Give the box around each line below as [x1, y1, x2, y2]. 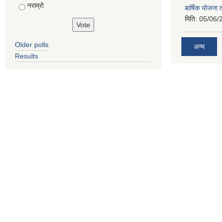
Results [15, 52, 38, 60]
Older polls [15, 40, 49, 49]
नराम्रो [27, 1, 44, 9]
